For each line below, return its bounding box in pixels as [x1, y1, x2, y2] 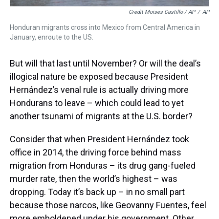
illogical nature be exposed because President [10, 71, 188, 82]
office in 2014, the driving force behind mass [10, 147, 181, 157]
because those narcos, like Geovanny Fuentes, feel [10, 199, 206, 210]
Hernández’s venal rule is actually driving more [10, 84, 189, 95]
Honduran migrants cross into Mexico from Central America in [10, 23, 200, 31]
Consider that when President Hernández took [10, 133, 189, 144]
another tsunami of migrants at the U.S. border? [10, 110, 193, 121]
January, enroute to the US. [10, 33, 93, 41]
